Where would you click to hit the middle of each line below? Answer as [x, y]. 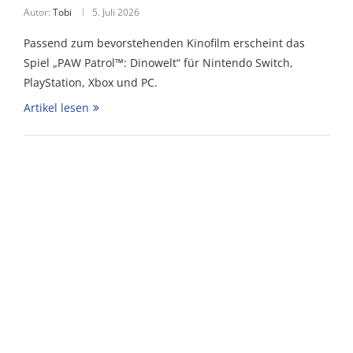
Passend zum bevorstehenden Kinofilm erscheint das [164, 43]
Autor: [38, 12]
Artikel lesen [56, 108]
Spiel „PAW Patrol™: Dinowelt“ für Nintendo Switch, [158, 63]
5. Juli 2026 [115, 12]
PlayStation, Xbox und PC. [90, 82]
